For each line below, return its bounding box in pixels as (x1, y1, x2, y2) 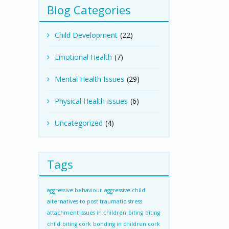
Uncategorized (55, 118, 103, 128)
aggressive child (104, 187, 145, 194)
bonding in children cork (93, 220, 160, 227)
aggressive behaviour (47, 187, 102, 194)
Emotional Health (55, 52, 112, 62)
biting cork (62, 220, 91, 227)
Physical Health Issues (55, 96, 128, 106)
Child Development (55, 30, 118, 40)
